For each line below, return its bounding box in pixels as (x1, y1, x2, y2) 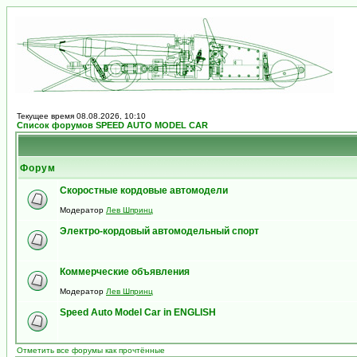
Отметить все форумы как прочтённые (17, 346, 165, 355)
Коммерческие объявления (60, 266, 190, 277)
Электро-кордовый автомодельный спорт (60, 226, 259, 237)
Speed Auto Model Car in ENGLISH (60, 307, 216, 318)
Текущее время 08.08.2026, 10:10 (17, 112, 146, 120)
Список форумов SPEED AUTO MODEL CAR (17, 120, 208, 130)
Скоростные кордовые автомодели (60, 185, 228, 196)
